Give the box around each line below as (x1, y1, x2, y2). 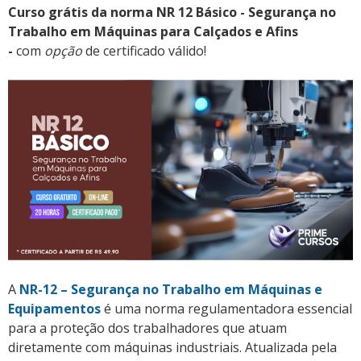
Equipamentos (8, 300, 101, 318)
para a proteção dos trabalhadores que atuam (8, 319, 287, 338)
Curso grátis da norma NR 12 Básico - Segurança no (8, 3, 336, 22)
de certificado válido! (82, 42, 206, 60)
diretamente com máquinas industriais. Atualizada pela (8, 338, 337, 357)
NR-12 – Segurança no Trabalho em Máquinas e (19, 280, 322, 299)
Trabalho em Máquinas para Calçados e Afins (8, 23, 298, 41)
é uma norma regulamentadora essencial (101, 300, 352, 318)
